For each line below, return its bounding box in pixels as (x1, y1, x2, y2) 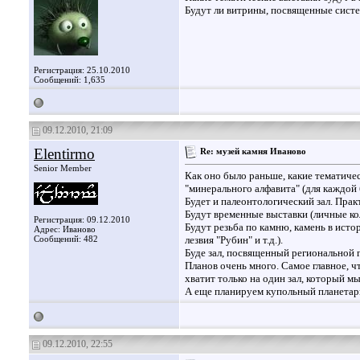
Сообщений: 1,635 (34, 75, 105, 84)
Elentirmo (34, 145, 95, 162)
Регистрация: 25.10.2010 (34, 65, 130, 75)
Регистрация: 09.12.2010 (34, 215, 130, 224)
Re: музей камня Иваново (200, 145, 306, 156)
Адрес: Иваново (34, 224, 96, 234)
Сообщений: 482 (34, 234, 98, 243)
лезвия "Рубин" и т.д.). (185, 234, 283, 247)
